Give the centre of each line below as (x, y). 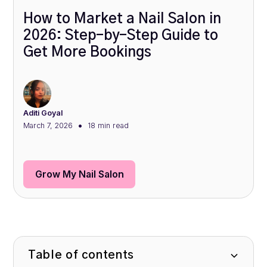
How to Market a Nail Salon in (122, 19)
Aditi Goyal (43, 113)
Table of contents (81, 255)
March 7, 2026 (48, 125)
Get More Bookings (88, 53)
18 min (99, 125)
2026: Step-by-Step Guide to (121, 36)
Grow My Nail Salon (79, 175)
